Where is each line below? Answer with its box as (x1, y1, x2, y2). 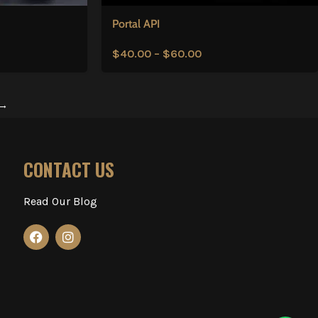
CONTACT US (23, 155, 115, 182)
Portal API (111, 16, 160, 31)
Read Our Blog (23, 194, 98, 208)
